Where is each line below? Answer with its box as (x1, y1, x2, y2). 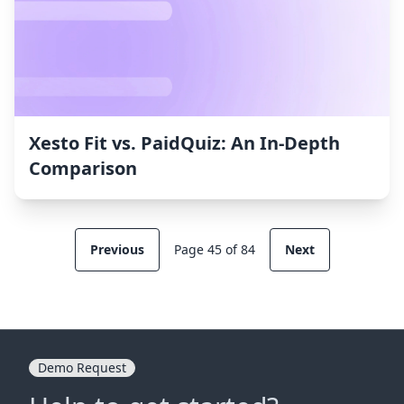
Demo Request (38, 359, 126, 377)
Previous (89, 241, 144, 259)
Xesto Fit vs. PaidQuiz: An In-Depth (29, 131, 340, 156)
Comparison (29, 156, 137, 181)
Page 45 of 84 (173, 241, 255, 259)
